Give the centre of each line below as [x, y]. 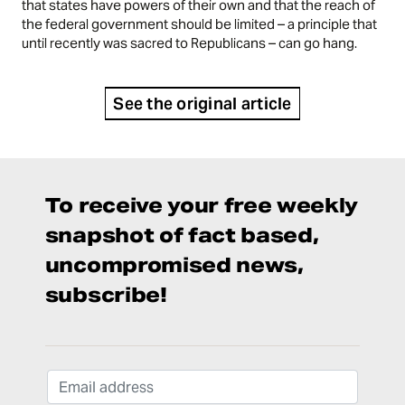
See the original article [202, 104]
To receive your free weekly [201, 205]
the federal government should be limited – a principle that [200, 24]
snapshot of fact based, [182, 235]
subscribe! [106, 294]
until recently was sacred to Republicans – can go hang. [190, 43]
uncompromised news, [174, 264]
